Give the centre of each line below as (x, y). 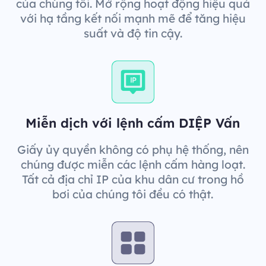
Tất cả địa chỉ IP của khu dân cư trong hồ (133, 179)
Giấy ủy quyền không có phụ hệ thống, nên (133, 149)
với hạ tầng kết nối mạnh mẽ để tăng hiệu (133, 18)
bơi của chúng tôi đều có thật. (133, 194)
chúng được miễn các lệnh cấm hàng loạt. (133, 164)
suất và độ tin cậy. (133, 33)
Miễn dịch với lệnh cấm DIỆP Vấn (133, 122)
